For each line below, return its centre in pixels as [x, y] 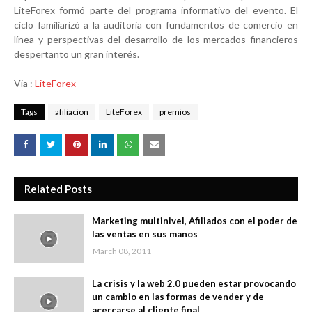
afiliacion [72, 112]
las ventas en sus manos [145, 234]
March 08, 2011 [122, 251]
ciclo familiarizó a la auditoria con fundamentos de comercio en [156, 25]
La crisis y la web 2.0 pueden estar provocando [194, 284]
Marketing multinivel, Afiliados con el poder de [195, 221]
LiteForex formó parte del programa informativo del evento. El [156, 10]
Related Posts [58, 189]
